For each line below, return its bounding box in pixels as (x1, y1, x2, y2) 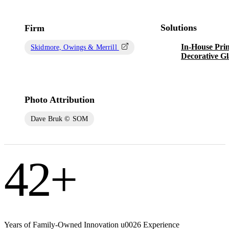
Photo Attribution (25, 94, 95, 105)
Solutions (160, 22, 197, 33)
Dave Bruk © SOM (31, 114, 88, 123)
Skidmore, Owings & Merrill (31, 43, 119, 51)
